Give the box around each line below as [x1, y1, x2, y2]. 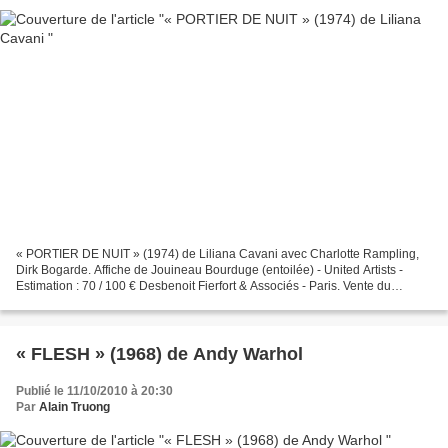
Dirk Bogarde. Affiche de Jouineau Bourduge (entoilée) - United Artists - [16, 262, 403, 277]
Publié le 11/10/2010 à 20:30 [16, 383, 173, 398]
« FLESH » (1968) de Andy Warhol [16, 343, 303, 364]
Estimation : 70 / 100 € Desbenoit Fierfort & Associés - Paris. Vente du [16, 278, 391, 293]
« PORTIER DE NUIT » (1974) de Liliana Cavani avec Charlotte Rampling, [16, 246, 419, 261]
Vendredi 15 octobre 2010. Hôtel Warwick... [16, 294, 250, 309]
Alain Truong [39, 399, 110, 414]
